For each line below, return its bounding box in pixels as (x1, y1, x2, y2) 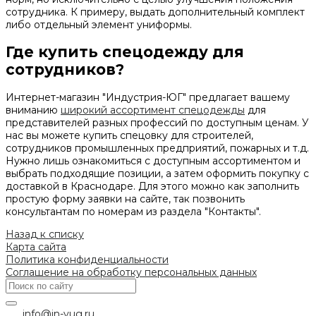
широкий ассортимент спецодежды (61, 103, 245, 116)
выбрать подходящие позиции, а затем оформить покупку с (6, 166, 309, 180)
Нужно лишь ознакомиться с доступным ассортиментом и (6, 154, 300, 167)
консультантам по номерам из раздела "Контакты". (6, 205, 261, 218)
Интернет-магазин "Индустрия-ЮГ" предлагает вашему (6, 90, 290, 104)
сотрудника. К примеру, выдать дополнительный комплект (6, 6, 305, 19)
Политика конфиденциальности (6, 253, 169, 266)
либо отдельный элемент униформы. (6, 18, 192, 32)
